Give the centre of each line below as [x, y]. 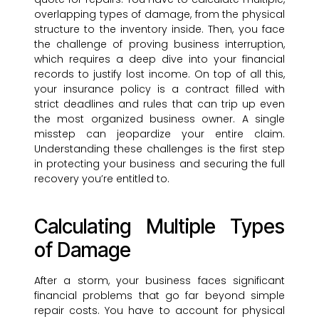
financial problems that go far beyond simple [159, 296]
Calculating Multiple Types [159, 227]
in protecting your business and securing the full [159, 164]
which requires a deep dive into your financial [159, 59]
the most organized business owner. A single [159, 119]
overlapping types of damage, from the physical [159, 15]
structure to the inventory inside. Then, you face [159, 30]
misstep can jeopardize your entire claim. [159, 134]
